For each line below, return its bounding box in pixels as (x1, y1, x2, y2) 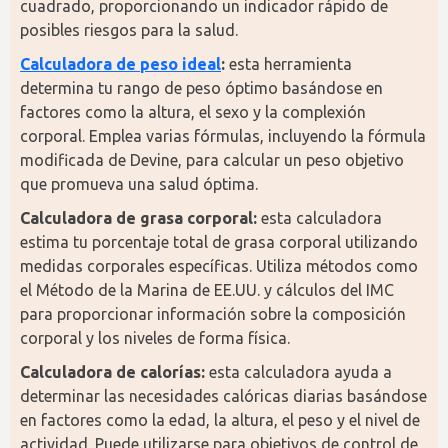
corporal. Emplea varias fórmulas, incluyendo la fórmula (20, 127, 426, 145)
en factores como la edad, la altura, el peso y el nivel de (20, 411, 420, 429)
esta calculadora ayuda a (205, 363, 392, 381)
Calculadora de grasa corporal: (20, 209, 257, 227)
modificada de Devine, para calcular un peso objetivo (20, 151, 404, 169)
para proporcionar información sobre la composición (20, 305, 406, 323)
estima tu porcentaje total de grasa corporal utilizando (20, 233, 418, 251)
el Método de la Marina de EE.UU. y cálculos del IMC (20, 281, 394, 299)
